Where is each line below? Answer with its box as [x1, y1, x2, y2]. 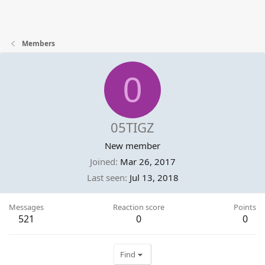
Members [22, 38, 56, 49]
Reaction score [113, 202, 164, 212]
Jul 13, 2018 [129, 172, 179, 183]
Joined [89, 156, 115, 167]
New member [105, 140, 160, 151]
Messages [9, 202, 44, 212]
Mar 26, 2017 [119, 156, 176, 167]
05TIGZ [111, 118, 154, 136]
